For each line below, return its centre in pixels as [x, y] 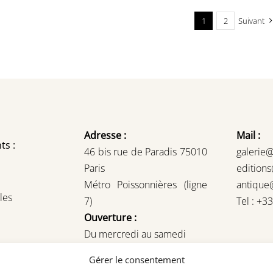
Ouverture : [111, 218]
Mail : [248, 136]
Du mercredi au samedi [135, 234]
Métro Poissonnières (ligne [146, 185]
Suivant [252, 21]
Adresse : [105, 136]
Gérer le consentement [136, 260]
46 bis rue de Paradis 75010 [146, 152]
